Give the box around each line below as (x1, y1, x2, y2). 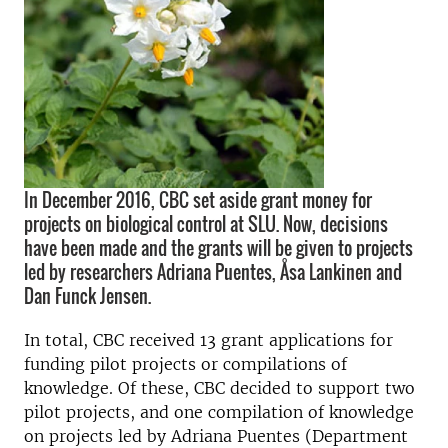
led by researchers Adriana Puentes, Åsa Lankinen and (24, 259, 402, 285)
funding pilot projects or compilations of (24, 354, 347, 374)
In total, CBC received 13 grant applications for (24, 330, 393, 350)
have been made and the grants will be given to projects (24, 235, 413, 261)
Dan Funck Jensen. (24, 283, 151, 309)
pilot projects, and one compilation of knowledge (24, 402, 414, 422)
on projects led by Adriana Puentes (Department (24, 426, 408, 446)
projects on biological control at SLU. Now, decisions (24, 211, 388, 237)
